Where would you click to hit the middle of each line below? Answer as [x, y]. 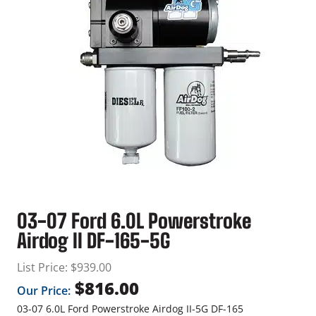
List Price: [42, 268]
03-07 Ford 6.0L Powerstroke [134, 221]
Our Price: [44, 291]
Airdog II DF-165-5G [93, 241]
